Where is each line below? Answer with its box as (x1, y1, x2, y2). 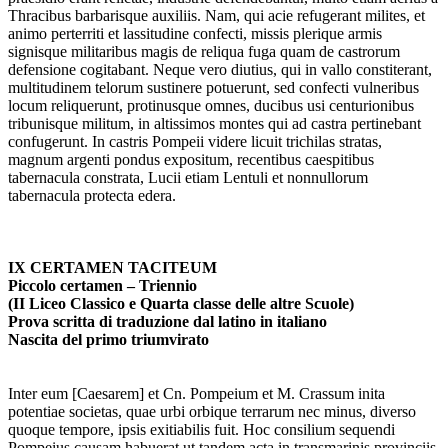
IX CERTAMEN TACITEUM (8, 259, 217, 277)
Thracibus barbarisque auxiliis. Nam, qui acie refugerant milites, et (8, 7, 425, 25)
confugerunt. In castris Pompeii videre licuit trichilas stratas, (8, 133, 382, 151)
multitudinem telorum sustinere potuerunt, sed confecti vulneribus (8, 79, 419, 97)
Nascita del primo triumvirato (8, 331, 209, 349)
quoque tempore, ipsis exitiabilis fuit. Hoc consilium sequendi (8, 421, 395, 439)
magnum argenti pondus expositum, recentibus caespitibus (8, 151, 374, 169)
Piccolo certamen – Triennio (8, 277, 197, 295)
